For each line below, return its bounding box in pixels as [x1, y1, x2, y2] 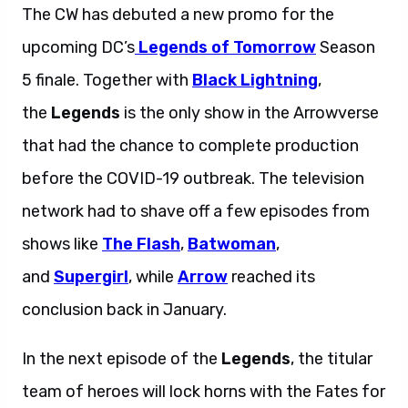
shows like [22, 234, 102, 254]
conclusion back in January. [22, 300, 227, 320]
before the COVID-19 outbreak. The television [22, 168, 364, 189]
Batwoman [188, 234, 276, 254]
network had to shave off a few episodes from [22, 201, 370, 221]
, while [128, 267, 178, 287]
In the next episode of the [22, 349, 221, 369]
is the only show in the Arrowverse [124, 103, 379, 123]
